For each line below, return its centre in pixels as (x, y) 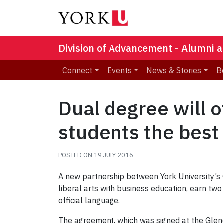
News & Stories (174, 70)
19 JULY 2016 (113, 155)
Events (119, 70)
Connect (77, 70)
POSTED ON (76, 155)
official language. (89, 200)
